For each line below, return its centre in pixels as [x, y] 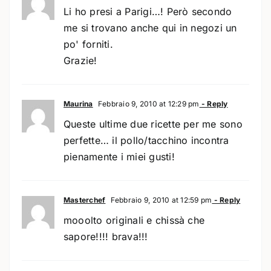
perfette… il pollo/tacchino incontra [146, 140]
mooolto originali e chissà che [134, 220]
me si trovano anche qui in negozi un [150, 28]
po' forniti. [88, 44]
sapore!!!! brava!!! [106, 236]
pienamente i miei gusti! [119, 156]
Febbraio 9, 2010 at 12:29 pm [148, 103]
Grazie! [80, 60]
